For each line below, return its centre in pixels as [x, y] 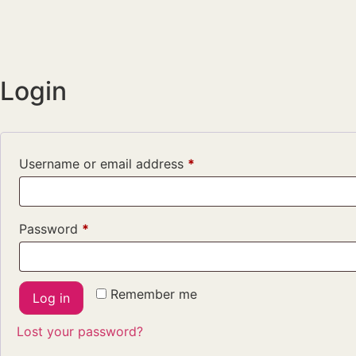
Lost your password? [80, 331]
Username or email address [103, 163]
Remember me [154, 294]
